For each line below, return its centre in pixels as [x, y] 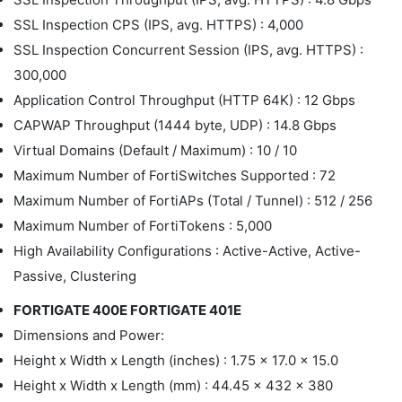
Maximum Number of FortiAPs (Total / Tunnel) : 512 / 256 [193, 201]
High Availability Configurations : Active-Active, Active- [187, 251]
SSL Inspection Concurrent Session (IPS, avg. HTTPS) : [188, 50]
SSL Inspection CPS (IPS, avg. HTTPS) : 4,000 [158, 25]
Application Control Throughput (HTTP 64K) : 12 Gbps [184, 100]
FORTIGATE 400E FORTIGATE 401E [127, 310]
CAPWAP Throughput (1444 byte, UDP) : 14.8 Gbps [175, 125]
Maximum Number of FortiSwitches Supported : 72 [175, 175]
